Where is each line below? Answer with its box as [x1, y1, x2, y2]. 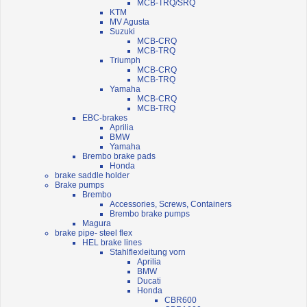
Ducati [137, 276, 161, 286]
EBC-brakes [82, 113, 127, 123]
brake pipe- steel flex [55, 228, 132, 238]
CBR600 [164, 295, 197, 306]
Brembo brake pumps [110, 209, 190, 219]
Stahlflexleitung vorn [110, 247, 186, 258]
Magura [82, 219, 111, 229]
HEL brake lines [82, 238, 142, 248]
